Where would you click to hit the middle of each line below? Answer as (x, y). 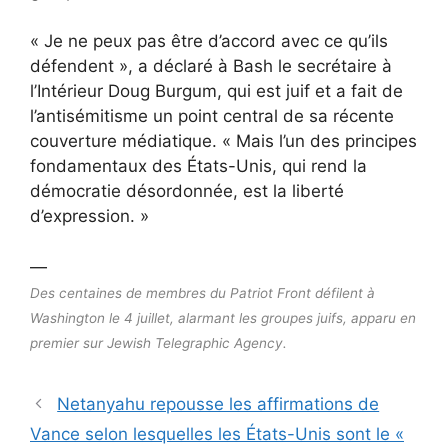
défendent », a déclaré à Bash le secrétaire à (211, 66)
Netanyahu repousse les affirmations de (218, 403)
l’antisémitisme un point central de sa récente (212, 116)
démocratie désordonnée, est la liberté (187, 191)
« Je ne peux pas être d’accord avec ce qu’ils (209, 41)
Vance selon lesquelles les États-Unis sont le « (217, 433)
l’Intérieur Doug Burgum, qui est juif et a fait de (216, 91)
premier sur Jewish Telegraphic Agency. (158, 342)
